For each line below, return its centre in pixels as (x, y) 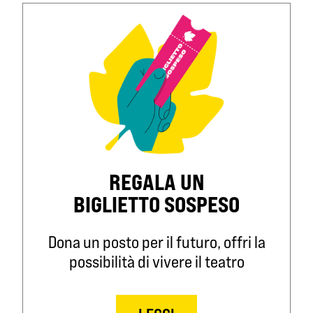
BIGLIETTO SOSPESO (156, 204)
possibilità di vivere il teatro (156, 262)
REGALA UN (156, 182)
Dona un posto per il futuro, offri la (156, 242)
